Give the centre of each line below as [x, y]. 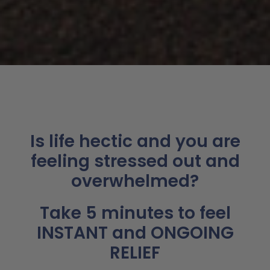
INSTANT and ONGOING [135, 233]
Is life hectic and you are [135, 141]
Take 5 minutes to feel [135, 213]
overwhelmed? [135, 181]
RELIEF [135, 253]
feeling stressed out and [135, 161]
